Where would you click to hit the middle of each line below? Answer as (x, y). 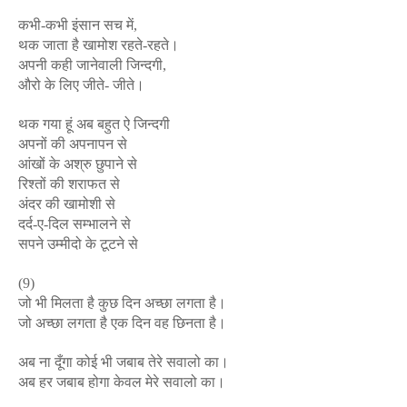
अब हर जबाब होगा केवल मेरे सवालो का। (122, 382)
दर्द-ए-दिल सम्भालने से (74, 224)
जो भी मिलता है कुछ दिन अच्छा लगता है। (122, 303)
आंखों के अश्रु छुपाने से (78, 164)
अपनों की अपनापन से (73, 144)
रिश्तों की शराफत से (69, 184)
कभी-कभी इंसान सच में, (78, 25)
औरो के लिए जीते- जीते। (81, 85)
